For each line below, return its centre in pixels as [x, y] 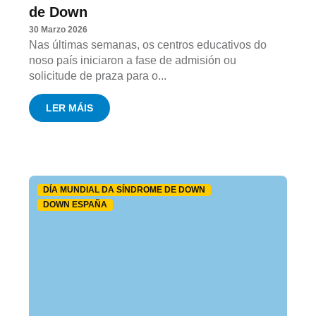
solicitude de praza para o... [98, 75]
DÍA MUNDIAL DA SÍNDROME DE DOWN [124, 190]
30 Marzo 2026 [59, 29]
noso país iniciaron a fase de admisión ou [133, 60]
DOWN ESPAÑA [75, 205]
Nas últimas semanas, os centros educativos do [148, 44]
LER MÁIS [70, 108]
